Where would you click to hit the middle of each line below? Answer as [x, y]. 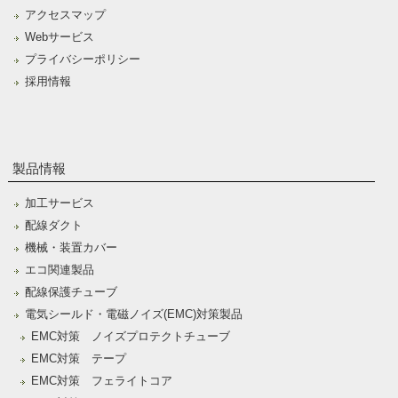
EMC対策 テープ [78, 359]
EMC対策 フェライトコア [101, 381]
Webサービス [59, 37]
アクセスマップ [65, 15]
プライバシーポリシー [82, 60]
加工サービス [59, 203]
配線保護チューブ [71, 292]
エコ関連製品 [59, 270]
